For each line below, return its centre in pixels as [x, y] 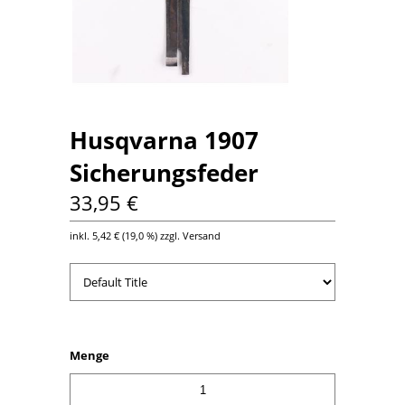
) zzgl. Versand [188, 235]
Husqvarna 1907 [165, 140]
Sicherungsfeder [165, 172]
